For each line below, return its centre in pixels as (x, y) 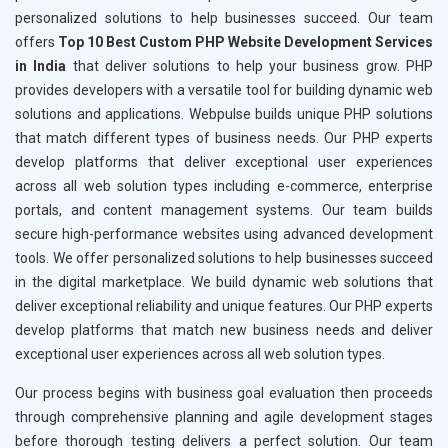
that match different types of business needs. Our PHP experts (224, 138)
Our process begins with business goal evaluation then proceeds (224, 393)
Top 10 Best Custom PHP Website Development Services (245, 42)
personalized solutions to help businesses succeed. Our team (224, 18)
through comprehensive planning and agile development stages (224, 417)
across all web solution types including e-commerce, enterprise (224, 186)
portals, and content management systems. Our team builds (224, 210)
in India (41, 66)
